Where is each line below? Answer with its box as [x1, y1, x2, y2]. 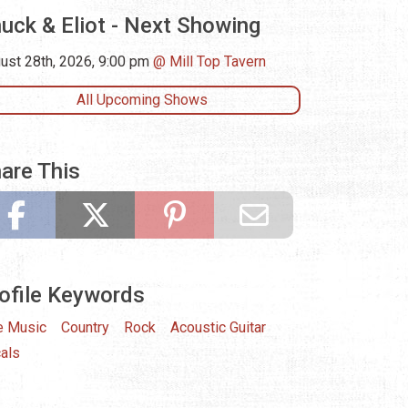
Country [61, 319, 109, 337]
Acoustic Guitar [170, 319, 266, 337]
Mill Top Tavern [169, 53, 266, 71]
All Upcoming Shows [76, 91, 208, 109]
